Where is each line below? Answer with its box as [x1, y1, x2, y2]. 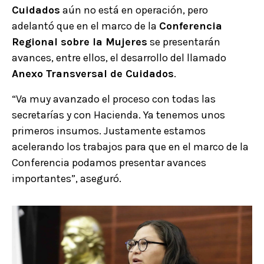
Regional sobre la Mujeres [12, 35, 147, 48]
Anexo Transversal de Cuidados [12, 67, 174, 80]
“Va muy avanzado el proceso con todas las [12, 92, 216, 105]
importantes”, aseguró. [12, 171, 121, 185]
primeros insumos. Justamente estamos [12, 124, 206, 137]
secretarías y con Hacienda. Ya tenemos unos [12, 108, 225, 121]
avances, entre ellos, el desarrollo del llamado [12, 51, 226, 64]
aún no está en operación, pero [60, 3, 208, 16]
